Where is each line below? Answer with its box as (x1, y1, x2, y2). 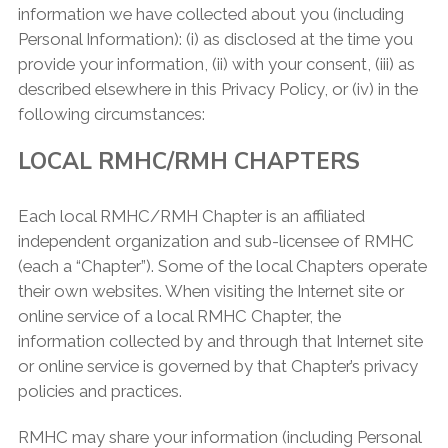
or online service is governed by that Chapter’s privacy (17, 356, 418, 377)
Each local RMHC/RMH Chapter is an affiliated (17, 206, 365, 227)
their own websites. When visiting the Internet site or (17, 281, 404, 302)
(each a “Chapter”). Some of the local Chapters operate (17, 256, 427, 277)
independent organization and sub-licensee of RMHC (17, 231, 414, 252)
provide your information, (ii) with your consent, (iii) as (17, 53, 415, 74)
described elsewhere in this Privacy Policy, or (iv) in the (17, 78, 418, 99)
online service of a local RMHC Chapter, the (17, 306, 341, 327)
